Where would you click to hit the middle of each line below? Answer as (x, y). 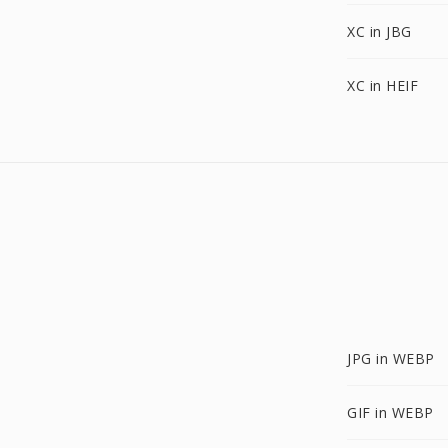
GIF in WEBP (390, 412)
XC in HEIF (382, 85)
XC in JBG (379, 31)
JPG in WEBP (391, 358)
